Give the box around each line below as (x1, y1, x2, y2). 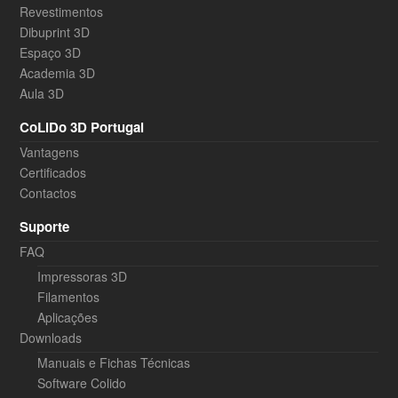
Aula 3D (20, 84, 65, 102)
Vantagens (20, 142, 80, 161)
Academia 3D (20, 63, 96, 82)
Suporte (20, 216, 70, 236)
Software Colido (37, 373, 127, 392)
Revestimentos (20, 2, 104, 20)
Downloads (20, 328, 83, 346)
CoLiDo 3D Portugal (20, 116, 145, 137)
